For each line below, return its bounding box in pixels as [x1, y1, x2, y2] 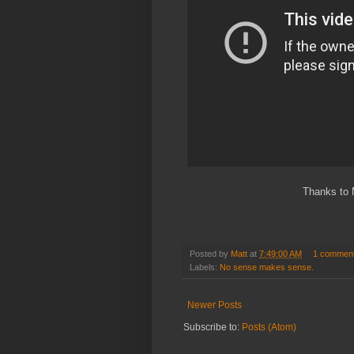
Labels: [190, 262, 220, 273]
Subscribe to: [183, 322, 242, 333]
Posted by [190, 249, 231, 259]
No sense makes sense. [220, 262, 314, 273]
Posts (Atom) [242, 322, 296, 333]
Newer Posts [187, 299, 242, 311]
